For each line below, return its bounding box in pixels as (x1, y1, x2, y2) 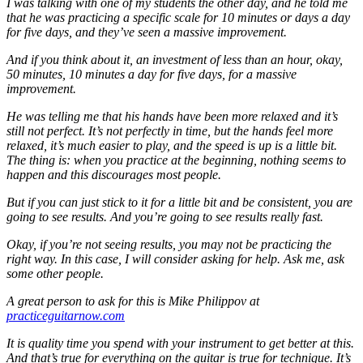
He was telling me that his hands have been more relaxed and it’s (6, 109, 338, 123)
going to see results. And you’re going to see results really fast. (6, 209, 323, 224)
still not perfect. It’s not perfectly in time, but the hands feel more (6, 123, 333, 138)
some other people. (6, 266, 104, 280)
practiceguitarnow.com (6, 308, 125, 322)
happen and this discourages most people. (6, 167, 221, 181)
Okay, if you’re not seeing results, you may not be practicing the (6, 237, 331, 251)
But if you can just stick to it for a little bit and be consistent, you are (6, 194, 352, 209)
